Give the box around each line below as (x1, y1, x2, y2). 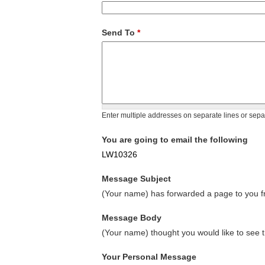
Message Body (102, 213, 161, 223)
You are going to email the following (102, 135, 248, 145)
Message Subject (102, 174, 171, 184)
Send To (102, 28, 137, 38)
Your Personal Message (102, 252, 196, 262)
